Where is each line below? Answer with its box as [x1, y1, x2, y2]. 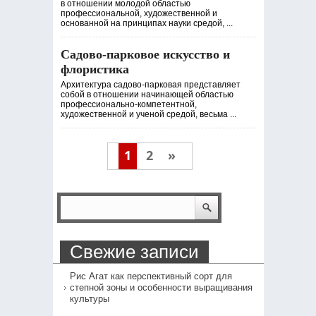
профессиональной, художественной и [60, 8, 217, 18]
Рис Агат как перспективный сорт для [69, 271, 232, 281]
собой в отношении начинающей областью [60, 90, 233, 99]
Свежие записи [69, 241, 199, 262]
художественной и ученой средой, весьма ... [60, 109, 236, 119]
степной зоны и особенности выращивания [69, 282, 253, 293]
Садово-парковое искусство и [60, 47, 230, 61]
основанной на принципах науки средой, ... [60, 18, 233, 28]
